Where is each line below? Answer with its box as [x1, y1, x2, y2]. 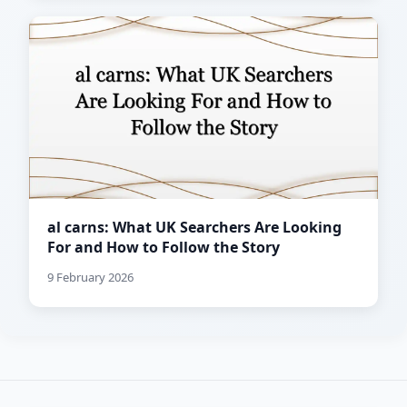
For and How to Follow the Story [47, 237, 280, 258]
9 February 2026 [47, 269, 134, 286]
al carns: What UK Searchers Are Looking [47, 217, 342, 238]
